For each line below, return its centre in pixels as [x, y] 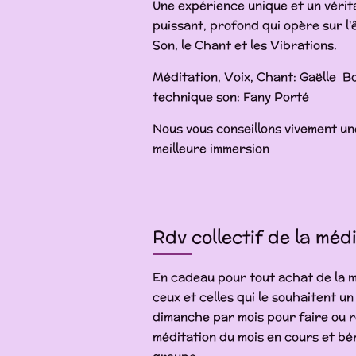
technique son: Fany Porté [231, 97]
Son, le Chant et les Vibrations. [245, 45]
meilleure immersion [211, 148]
